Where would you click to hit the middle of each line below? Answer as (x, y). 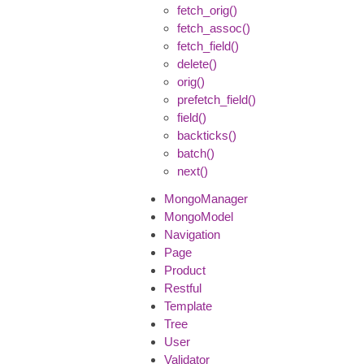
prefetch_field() (217, 99)
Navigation (192, 234)
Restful (183, 288)
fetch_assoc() (214, 28)
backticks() (207, 135)
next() (193, 171)
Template (188, 305)
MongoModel (199, 216)
